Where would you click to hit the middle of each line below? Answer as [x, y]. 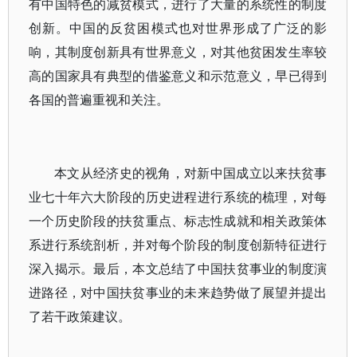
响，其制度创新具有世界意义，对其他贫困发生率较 [178, 52]
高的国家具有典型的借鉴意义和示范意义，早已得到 [178, 76]
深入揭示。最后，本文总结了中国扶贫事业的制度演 [178, 269]
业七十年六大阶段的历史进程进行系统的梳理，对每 [178, 197]
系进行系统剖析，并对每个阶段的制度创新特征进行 [178, 245]
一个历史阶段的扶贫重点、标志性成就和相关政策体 [178, 221]
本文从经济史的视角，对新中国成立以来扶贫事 [191, 173]
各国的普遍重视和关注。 [99, 100]
